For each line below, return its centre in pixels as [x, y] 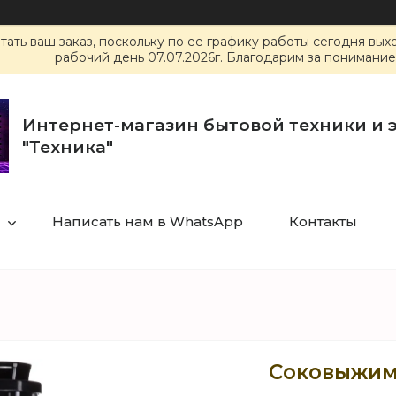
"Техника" [68, 147]
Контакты [323, 221]
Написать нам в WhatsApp [147, 221]
